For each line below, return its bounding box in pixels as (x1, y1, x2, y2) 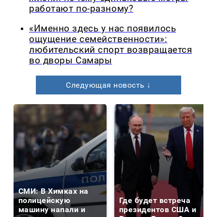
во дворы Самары (29, 55, 112, 66)
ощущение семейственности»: (29, 33, 168, 45)
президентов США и (119, 204, 197, 214)
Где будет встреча (119, 195, 191, 205)
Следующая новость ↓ (66, 80, 151, 90)
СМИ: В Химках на (18, 186, 89, 196)
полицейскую (18, 195, 71, 205)
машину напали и (18, 204, 86, 214)
